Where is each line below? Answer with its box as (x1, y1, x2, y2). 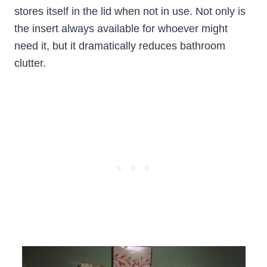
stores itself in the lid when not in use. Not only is (14, 5, 246, 18)
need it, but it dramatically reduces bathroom (14, 40, 225, 52)
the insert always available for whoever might (14, 23, 228, 35)
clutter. (14, 57, 46, 70)
